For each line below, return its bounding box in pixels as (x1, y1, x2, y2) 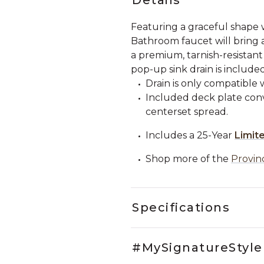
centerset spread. (146, 105, 228, 117)
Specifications (132, 200, 230, 214)
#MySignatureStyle (132, 240, 263, 255)
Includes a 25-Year (146, 129, 235, 141)
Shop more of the (146, 153, 229, 164)
